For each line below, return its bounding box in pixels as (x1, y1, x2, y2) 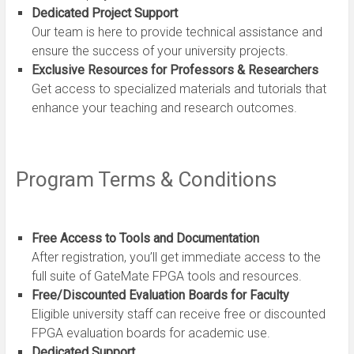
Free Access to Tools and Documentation (31, 230, 259, 246)
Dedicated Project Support (31, 5, 178, 21)
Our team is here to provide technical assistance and (31, 24, 322, 40)
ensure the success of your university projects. (31, 43, 288, 58)
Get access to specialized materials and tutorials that (31, 81, 326, 96)
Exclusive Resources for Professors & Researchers (31, 62, 318, 77)
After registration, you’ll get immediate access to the (31, 249, 321, 265)
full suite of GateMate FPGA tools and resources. (31, 268, 302, 284)
